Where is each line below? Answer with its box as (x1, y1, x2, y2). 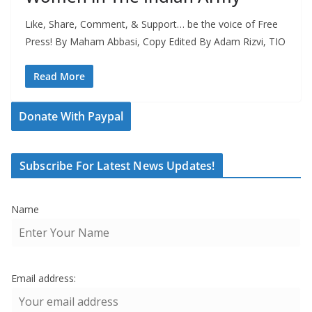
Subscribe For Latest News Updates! (19, 158, 215, 174)
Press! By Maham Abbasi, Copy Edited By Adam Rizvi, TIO (25, 35, 286, 49)
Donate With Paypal (19, 109, 123, 125)
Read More (33, 70, 85, 84)
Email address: (11, 272, 76, 286)
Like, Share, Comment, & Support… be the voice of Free (25, 17, 278, 31)
